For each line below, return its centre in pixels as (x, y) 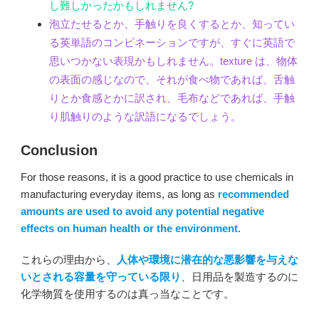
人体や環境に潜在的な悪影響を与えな (208, 260)
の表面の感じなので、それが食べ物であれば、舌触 (172, 79)
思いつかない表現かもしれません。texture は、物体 (173, 61)
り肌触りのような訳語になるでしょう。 (145, 116)
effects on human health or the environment (129, 229)
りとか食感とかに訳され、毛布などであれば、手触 (172, 98)
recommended (253, 194)
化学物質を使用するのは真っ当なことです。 (127, 294)
